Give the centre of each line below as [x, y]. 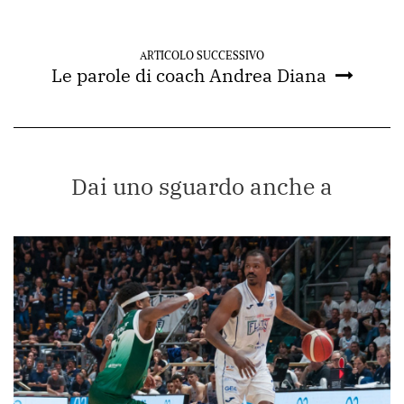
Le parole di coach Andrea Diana [188, 76]
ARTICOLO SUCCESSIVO [202, 56]
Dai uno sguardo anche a [202, 187]
